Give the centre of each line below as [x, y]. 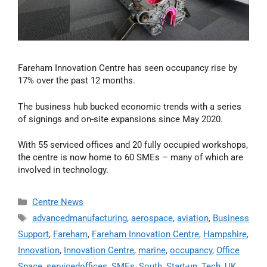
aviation [193, 218]
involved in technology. [63, 170]
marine [152, 251]
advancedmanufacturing [80, 218]
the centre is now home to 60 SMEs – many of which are [131, 158]
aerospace [152, 218]
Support [33, 235]
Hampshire [225, 235]
